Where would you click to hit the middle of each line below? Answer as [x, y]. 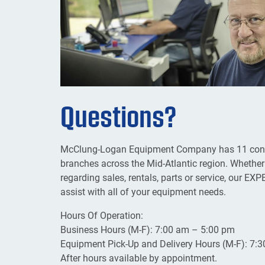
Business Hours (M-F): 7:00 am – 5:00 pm [148, 230]
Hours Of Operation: [102, 215]
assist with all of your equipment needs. [143, 192]
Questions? [119, 116]
